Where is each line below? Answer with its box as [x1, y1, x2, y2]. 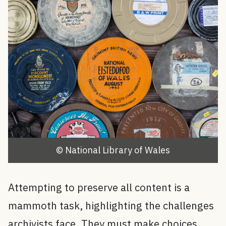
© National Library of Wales [56, 144, 170, 156]
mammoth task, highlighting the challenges [8, 198, 214, 212]
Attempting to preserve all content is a [8, 180, 190, 194]
